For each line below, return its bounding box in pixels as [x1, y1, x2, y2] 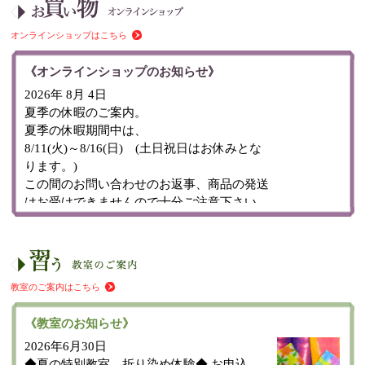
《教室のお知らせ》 [24, 316, 135, 330]
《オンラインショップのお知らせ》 [24, 64, 221, 78]
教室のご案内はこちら [11, 282, 101, 292]
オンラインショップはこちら [11, 29, 128, 40]
